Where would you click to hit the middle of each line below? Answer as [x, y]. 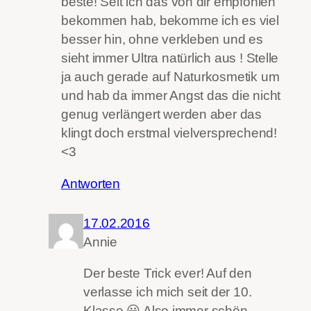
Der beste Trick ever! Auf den [168, 274]
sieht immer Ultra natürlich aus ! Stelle [170, 58]
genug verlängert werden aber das [161, 115]
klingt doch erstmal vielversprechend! [169, 133]
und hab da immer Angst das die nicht [171, 96]
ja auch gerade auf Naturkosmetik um [170, 77]
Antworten [91, 183]
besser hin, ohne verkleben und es [162, 40]
